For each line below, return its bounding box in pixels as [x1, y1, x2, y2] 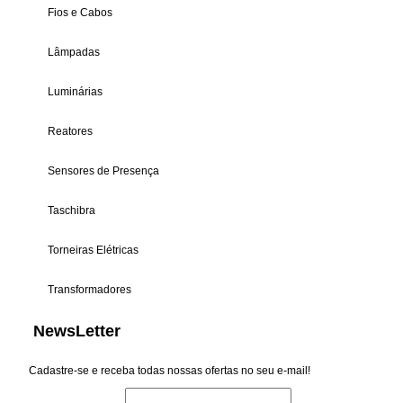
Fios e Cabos [48, 6, 113, 19]
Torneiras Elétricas [48, 244, 139, 256]
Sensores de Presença [48, 165, 160, 177]
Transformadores [48, 283, 132, 296]
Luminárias [48, 85, 103, 98]
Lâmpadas [48, 46, 101, 58]
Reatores [48, 125, 94, 138]
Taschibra [48, 204, 96, 217]
